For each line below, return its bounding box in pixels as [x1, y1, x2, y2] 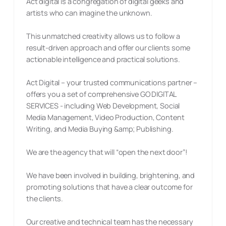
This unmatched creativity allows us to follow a [26, 31, 180, 41]
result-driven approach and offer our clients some [26, 43, 190, 52]
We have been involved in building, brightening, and [26, 171, 195, 180]
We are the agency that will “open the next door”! [26, 147, 188, 157]
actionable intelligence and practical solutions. [26, 54, 180, 64]
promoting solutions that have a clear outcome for [26, 182, 193, 192]
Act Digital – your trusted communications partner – [26, 78, 198, 87]
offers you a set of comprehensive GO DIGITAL [26, 89, 177, 99]
